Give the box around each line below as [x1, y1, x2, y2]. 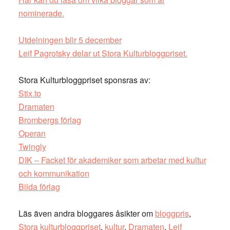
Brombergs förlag [18, 114, 81, 126]
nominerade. [18, 7, 64, 19]
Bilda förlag [18, 181, 60, 193]
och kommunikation [18, 167, 89, 179]
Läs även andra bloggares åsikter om [18, 207, 155, 219]
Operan [18, 127, 46, 139]
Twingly [18, 141, 46, 152]
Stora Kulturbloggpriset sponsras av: [18, 74, 150, 86]
